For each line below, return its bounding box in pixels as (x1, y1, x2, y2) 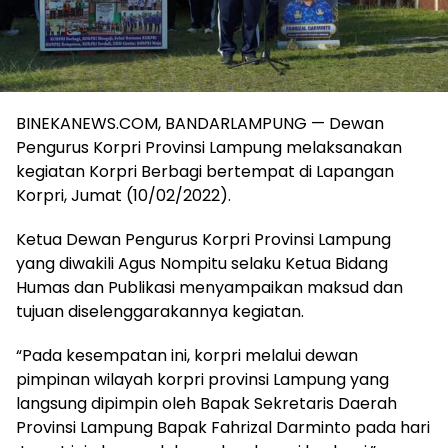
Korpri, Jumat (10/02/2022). (16, 183, 231, 207)
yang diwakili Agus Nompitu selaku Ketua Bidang (16, 251, 388, 275)
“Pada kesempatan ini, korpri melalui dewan (16, 343, 358, 367)
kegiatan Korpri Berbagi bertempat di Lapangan (16, 159, 394, 183)
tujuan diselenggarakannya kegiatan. (16, 299, 304, 323)
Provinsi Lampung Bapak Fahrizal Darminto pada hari (16, 415, 430, 439)
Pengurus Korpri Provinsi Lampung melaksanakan (16, 135, 402, 159)
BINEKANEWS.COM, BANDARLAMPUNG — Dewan (16, 111, 384, 135)
